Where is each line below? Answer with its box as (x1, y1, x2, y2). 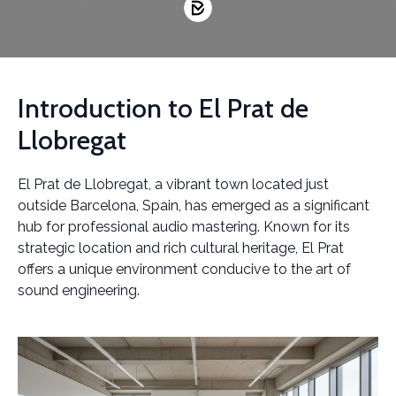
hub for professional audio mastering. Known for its (18, 218, 350, 235)
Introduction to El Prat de (18, 92, 308, 125)
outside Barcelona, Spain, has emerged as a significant (18, 197, 369, 214)
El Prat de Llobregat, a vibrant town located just (18, 176, 329, 193)
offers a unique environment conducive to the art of (18, 261, 351, 278)
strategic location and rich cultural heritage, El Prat (18, 240, 344, 256)
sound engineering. (18, 282, 140, 299)
